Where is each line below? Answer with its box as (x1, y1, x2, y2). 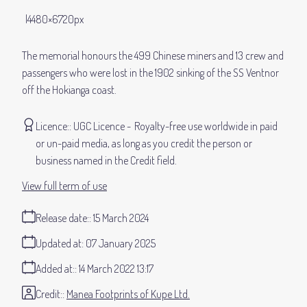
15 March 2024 (93, 211, 149, 225)
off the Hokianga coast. (22, 83, 116, 97)
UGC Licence (73, 119, 125, 134)
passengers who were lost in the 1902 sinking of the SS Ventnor (22, 66, 279, 80)
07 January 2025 (86, 236, 156, 251)
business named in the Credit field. (36, 153, 177, 168)
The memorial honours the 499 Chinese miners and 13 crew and (22, 49, 284, 63)
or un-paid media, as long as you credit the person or (36, 136, 252, 151)
